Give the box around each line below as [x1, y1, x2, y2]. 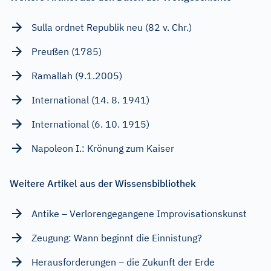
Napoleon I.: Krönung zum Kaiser [31, 142, 174, 154]
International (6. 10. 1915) [31, 117, 149, 130]
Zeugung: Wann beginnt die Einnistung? [31, 231, 202, 244]
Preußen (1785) [31, 45, 102, 57]
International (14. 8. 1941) [31, 93, 149, 106]
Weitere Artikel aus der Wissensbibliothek [10, 177, 196, 189]
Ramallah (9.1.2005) [31, 69, 122, 82]
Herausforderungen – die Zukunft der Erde [31, 255, 215, 268]
